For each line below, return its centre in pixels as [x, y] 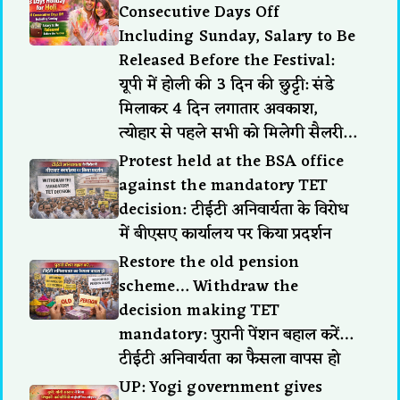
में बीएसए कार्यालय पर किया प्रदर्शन [225, 233]
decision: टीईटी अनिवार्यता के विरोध [234, 209]
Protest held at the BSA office [232, 161]
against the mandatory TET [224, 185]
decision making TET [199, 310]
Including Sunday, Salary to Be [237, 36]
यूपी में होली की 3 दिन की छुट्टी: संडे [227, 84]
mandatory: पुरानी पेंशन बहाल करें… [236, 334]
